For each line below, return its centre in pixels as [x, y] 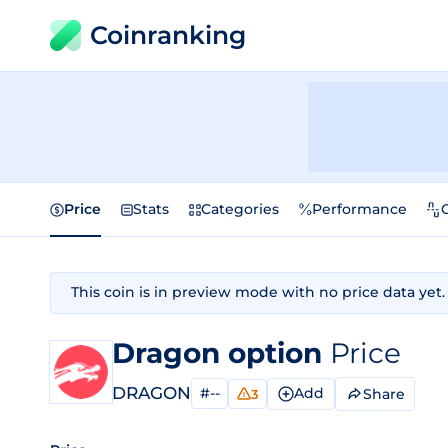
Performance [359, 209]
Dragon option [221, 353]
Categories [240, 209]
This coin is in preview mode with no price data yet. [258, 292]
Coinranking [168, 35]
